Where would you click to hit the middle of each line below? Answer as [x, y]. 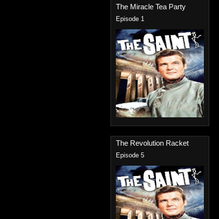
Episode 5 [130, 155]
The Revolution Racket [152, 143]
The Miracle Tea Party [151, 7]
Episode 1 [130, 19]
